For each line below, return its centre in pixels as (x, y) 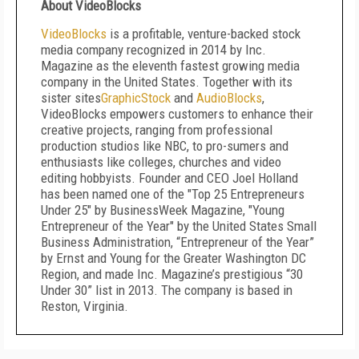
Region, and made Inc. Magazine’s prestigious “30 (172, 274)
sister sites (71, 98)
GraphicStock (136, 98)
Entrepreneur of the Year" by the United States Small (179, 226)
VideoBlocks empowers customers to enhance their (177, 114)
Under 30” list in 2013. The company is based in (167, 290)
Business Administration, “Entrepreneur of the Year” (177, 242)
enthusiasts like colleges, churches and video (161, 162)
